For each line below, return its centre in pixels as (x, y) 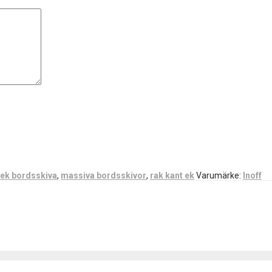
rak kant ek (172, 175)
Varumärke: (219, 175)
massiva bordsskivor (104, 175)
